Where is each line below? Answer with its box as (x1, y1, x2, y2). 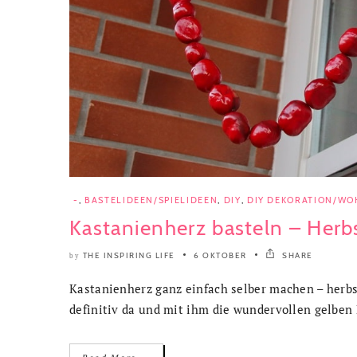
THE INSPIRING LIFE (82, 249, 175, 261)
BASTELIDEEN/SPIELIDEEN (84, 194, 218, 206)
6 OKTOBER (194, 249, 247, 261)
